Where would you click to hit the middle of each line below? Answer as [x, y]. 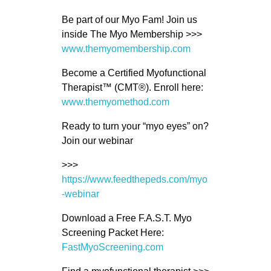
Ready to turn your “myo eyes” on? [135, 126]
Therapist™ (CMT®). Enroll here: [132, 87]
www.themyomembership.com [126, 48]
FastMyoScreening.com [112, 247]
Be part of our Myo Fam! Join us [129, 19]
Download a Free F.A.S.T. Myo [126, 218]
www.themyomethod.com [115, 102]
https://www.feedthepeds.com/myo [134, 179]
